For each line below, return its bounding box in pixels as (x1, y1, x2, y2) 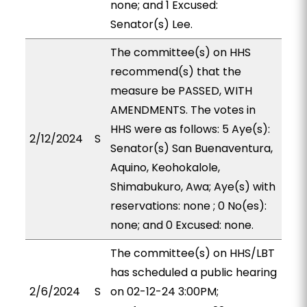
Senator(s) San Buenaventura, (110, 140, 273, 156)
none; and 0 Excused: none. (110, 217, 254, 233)
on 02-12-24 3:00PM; (110, 284, 219, 299)
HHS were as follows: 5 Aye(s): (110, 121, 270, 137)
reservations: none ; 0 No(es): (110, 198, 267, 214)
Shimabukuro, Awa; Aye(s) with (110, 179, 275, 195)
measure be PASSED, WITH (110, 83, 252, 99)
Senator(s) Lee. (110, 16, 193, 32)
